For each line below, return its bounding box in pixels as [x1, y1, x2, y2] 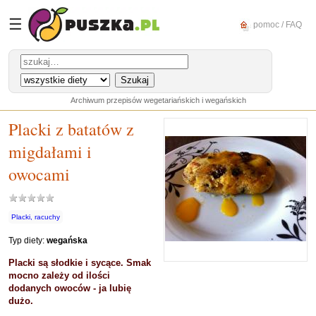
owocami [8, 163, 70, 186]
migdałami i [8, 140, 92, 163]
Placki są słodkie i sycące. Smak [8, 257, 151, 268]
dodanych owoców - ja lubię [8, 283, 131, 293]
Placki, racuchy [11, 213, 60, 221]
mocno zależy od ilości [8, 270, 110, 281]
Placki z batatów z [8, 118, 134, 140]
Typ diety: [8, 236, 47, 245]
